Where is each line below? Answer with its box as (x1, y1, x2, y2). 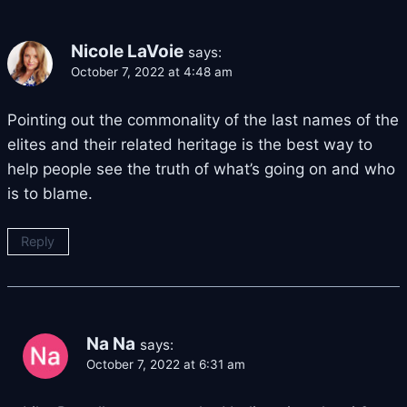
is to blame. (7, 184, 93, 203)
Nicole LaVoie (71, 41, 184, 63)
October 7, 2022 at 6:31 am (86, 357, 245, 372)
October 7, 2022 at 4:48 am (71, 65, 233, 80)
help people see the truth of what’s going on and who (7, 160, 395, 179)
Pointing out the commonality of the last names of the (7, 111, 399, 130)
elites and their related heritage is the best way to (7, 135, 372, 154)
